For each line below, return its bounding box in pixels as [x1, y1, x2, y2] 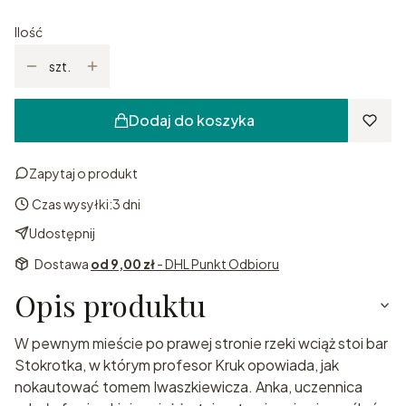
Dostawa [34, 256, 91, 273]
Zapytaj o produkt [29, 165, 138, 182]
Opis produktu [14, 285, 206, 325]
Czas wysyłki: [32, 196, 112, 213]
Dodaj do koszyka [128, 111, 255, 130]
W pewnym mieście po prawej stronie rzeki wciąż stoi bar [14, 333, 388, 353]
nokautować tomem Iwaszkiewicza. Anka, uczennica [14, 377, 362, 397]
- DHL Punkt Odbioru [157, 256, 279, 273]
